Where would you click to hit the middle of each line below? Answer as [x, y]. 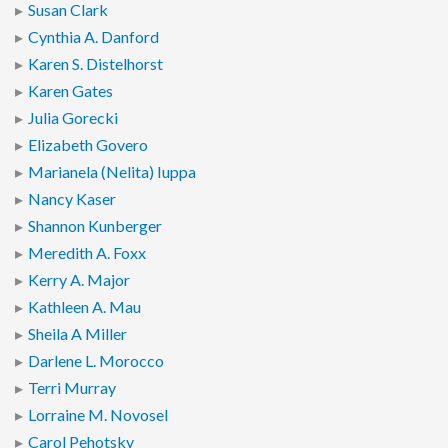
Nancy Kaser [72, 199]
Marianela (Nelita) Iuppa [112, 172]
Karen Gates [70, 91]
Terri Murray [72, 388]
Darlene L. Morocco [96, 361]
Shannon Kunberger [95, 226]
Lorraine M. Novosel [98, 415]
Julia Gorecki [73, 118]
